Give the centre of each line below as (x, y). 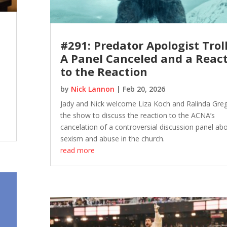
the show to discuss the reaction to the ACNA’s (138, 115)
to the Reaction (104, 71)
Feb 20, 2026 (144, 89)
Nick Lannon (93, 89)
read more (78, 150)
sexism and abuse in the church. (113, 138)
